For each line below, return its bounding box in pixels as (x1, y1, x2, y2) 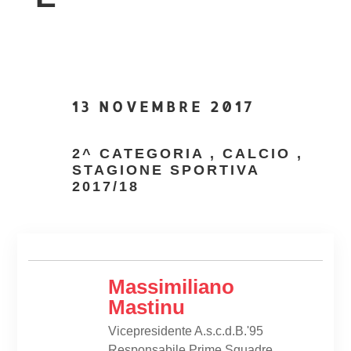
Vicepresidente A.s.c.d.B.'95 (107, 324, 263, 338)
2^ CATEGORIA (71, 146, 204, 161)
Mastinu (107, 295, 185, 319)
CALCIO (222, 146, 291, 161)
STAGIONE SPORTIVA (71, 162, 259, 178)
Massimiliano (107, 274, 234, 299)
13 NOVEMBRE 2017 (71, 97, 255, 115)
